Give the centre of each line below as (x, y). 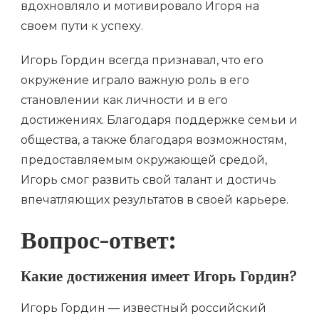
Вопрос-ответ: (98, 245)
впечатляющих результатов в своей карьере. (155, 200)
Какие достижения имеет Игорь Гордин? (159, 278)
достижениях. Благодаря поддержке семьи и (159, 120)
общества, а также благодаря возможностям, (153, 140)
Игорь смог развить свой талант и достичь (148, 180)
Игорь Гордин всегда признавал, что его (142, 61)
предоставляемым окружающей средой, (144, 160)
